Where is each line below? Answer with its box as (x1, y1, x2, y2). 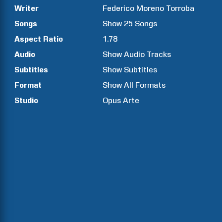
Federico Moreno (103, 3, 165, 13)
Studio (14, 96, 38, 105)
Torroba (166, 3, 195, 13)
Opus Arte (103, 96, 140, 105)
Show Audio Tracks (103, 50, 171, 59)
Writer (14, 3, 39, 13)
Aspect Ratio (14, 34, 63, 44)
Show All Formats (103, 80, 166, 90)
